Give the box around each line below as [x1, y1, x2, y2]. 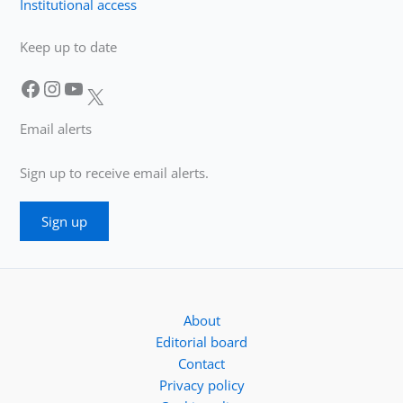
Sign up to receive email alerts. [20, 163, 210, 182]
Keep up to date [20, 37, 118, 56]
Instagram [40, 72, 61, 103]
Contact [178, 354, 225, 372]
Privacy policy [158, 376, 245, 394]
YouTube [62, 72, 75, 103]
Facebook [19, 72, 31, 103]
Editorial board [156, 333, 247, 351]
